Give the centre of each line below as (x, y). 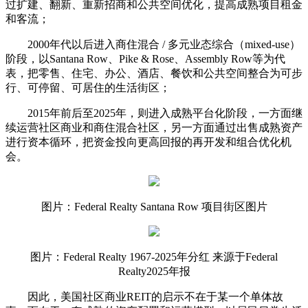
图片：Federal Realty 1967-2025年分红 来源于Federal (154, 256)
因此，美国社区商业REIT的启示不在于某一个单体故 (155, 296)
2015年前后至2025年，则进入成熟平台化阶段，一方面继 (165, 113)
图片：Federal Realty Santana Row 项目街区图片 (154, 206)
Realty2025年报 (154, 271)
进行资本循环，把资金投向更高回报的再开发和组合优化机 (148, 142)
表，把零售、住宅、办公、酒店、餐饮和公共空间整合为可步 (154, 73)
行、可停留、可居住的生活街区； (88, 87)
